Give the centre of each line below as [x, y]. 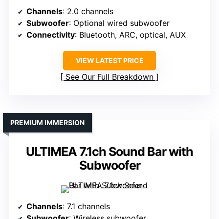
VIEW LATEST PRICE [109, 61]
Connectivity [51, 35]
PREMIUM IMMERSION [47, 123]
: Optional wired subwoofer [119, 23]
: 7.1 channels [86, 207]
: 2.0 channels [88, 11]
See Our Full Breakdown [109, 77]
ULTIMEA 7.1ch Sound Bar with [109, 152]
